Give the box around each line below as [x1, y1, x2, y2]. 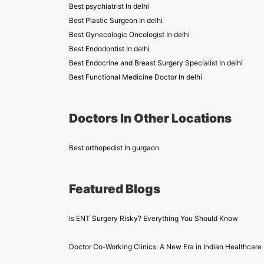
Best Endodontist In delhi [69, 44, 150, 53]
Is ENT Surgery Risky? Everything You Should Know [69, 214, 238, 223]
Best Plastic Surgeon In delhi [69, 16, 163, 25]
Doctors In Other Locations [69, 111, 232, 126]
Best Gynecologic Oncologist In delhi [69, 30, 190, 39]
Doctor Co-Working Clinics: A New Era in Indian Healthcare [69, 242, 262, 251]
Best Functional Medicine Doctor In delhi [69, 72, 202, 81]
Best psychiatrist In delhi [69, 2, 149, 11]
